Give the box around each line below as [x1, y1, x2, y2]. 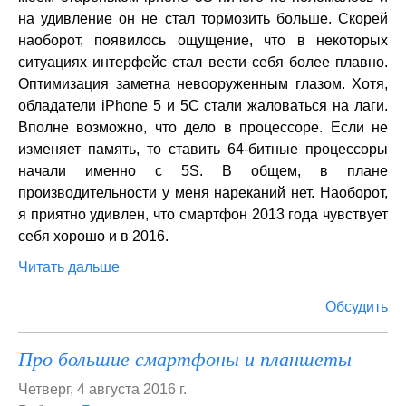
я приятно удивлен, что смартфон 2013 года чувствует [18, 207, 388, 222]
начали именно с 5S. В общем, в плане [18, 163, 388, 179]
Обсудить [325, 299, 388, 314]
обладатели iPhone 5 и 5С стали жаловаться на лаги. [18, 98, 388, 113]
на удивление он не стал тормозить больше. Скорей [18, 11, 388, 26]
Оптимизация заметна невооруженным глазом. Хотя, [18, 76, 388, 92]
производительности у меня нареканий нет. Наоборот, [18, 185, 388, 200]
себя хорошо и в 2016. [18, 228, 169, 244]
